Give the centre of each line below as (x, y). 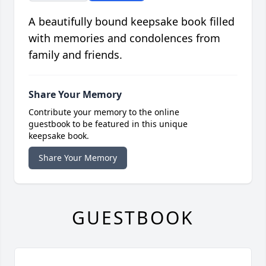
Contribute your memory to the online (104, 112)
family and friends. (75, 55)
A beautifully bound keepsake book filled (132, 22)
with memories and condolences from (124, 38)
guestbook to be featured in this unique (108, 124)
